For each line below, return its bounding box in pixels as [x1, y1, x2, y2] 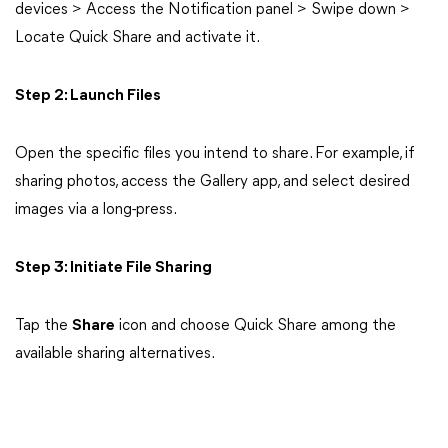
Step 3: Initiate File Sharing [15, 260, 212, 276]
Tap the [15, 318, 72, 334]
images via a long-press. [15, 202, 177, 218]
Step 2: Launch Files [15, 88, 161, 104]
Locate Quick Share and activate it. [15, 30, 260, 46]
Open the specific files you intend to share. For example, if [15, 146, 414, 162]
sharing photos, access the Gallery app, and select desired [15, 174, 410, 190]
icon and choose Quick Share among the [115, 318, 396, 334]
